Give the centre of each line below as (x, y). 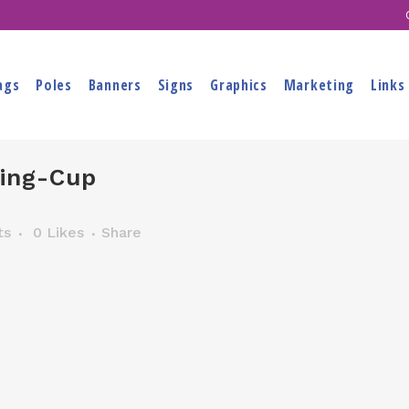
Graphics (239, 85)
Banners (115, 85)
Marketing (319, 85)
